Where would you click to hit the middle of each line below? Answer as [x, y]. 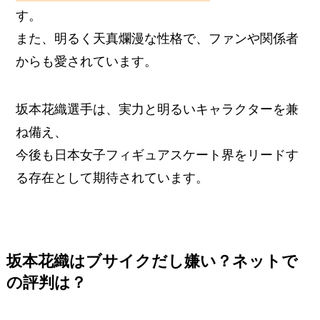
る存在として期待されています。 [112, 178]
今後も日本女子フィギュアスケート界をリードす [157, 155]
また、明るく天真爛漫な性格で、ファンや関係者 [157, 38]
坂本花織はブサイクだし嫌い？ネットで [152, 262]
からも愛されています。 [87, 61]
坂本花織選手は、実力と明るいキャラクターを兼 [157, 110]
